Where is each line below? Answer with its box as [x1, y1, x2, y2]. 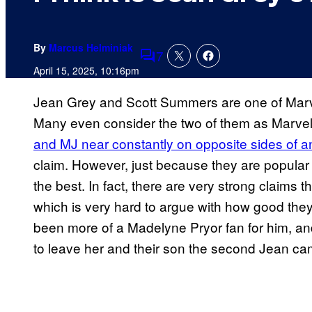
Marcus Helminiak [49, 40, 133, 55]
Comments [139, 55, 204, 75]
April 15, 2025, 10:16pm [33, 63, 139, 78]
